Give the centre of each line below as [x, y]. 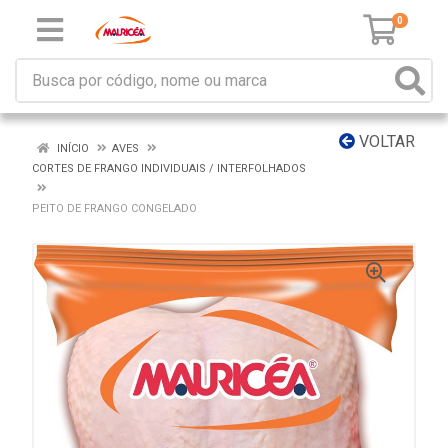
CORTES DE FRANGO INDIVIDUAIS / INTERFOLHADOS [169, 168]
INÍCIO [71, 148]
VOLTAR [385, 141]
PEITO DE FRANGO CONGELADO [114, 208]
